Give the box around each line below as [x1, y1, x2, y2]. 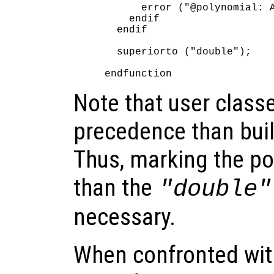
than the [73, 173, 158, 202]
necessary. [73, 202, 176, 231]
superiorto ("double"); [105, 46, 252, 57]
